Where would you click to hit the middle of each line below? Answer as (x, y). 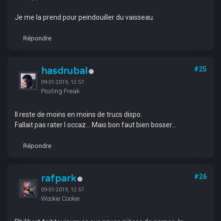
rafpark (58, 179)
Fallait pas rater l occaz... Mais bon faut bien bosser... (95, 125)
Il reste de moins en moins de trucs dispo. (78, 114)
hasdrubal (64, 71)
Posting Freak (60, 91)
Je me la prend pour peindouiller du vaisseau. (84, 17)
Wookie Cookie (60, 199)
